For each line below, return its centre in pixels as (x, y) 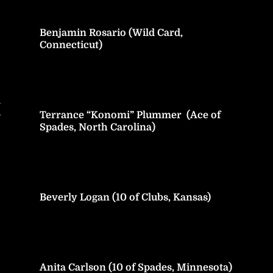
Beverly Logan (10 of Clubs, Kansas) (125, 197)
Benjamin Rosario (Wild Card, (111, 33)
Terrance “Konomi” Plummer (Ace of (130, 115)
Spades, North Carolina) (97, 127)
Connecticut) (71, 45)
